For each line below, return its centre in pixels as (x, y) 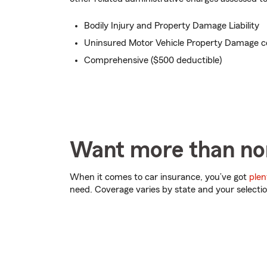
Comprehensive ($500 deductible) (153, 60)
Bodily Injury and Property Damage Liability (172, 26)
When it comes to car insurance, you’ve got (159, 177)
